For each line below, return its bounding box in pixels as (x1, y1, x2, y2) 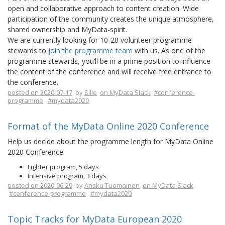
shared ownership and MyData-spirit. (8, 25, 127, 34)
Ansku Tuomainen (84, 181, 140, 190)
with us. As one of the (133, 46, 205, 55)
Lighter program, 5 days (28, 162, 99, 171)
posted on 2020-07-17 (8, 88, 72, 97)
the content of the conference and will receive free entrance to (8, 67, 211, 76)
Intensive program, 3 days (28, 171, 106, 180)
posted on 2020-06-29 (8, 181, 72, 190)
